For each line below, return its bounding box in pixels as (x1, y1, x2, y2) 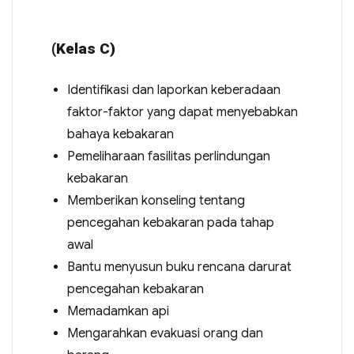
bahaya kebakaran (66, 126, 174, 142)
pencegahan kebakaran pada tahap (66, 215, 274, 231)
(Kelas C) (51, 40, 115, 58)
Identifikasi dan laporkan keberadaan (66, 82, 281, 98)
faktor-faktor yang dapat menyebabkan (66, 104, 298, 120)
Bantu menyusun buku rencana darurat (66, 259, 292, 275)
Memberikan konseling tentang (66, 193, 245, 209)
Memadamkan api (66, 303, 169, 319)
